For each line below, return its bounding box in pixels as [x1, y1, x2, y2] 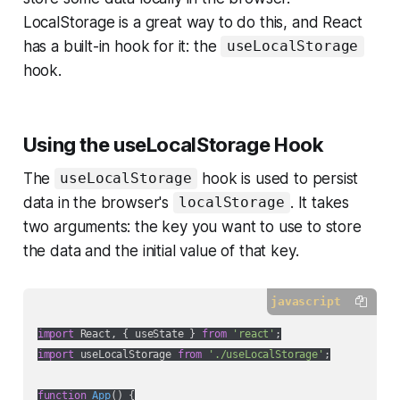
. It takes [289, 193, 350, 212]
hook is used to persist [197, 169, 359, 187]
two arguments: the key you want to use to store [22, 217, 362, 236]
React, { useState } [73, 327, 203, 340]
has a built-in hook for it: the [22, 37, 221, 55]
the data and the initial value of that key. [22, 241, 299, 260]
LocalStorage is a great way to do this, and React [22, 12, 362, 31]
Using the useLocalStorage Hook [22, 132, 324, 156]
